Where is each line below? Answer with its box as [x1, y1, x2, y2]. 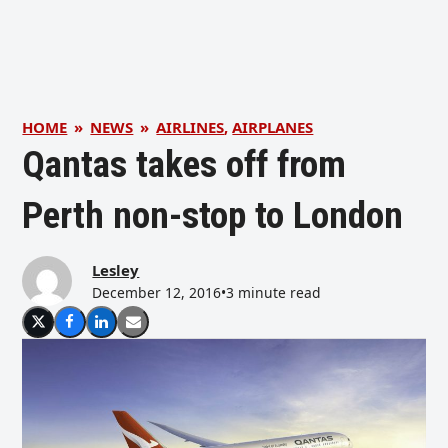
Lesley [92, 260, 140, 280]
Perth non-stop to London [22, 193, 404, 237]
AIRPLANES [232, 117, 314, 137]
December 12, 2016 [92, 283, 222, 302]
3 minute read [226, 283, 322, 302]
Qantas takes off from [22, 142, 347, 186]
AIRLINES [156, 117, 225, 137]
